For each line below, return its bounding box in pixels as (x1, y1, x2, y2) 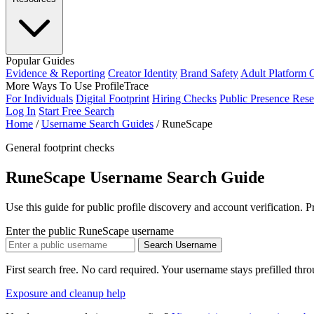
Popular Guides (6, 55, 74, 67)
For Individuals (6, 93, 73, 104)
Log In (6, 105, 36, 117)
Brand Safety (180, 67, 238, 79)
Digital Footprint (76, 93, 149, 104)
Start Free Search (39, 105, 114, 117)
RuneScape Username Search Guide (6, 168, 265, 186)
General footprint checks (6, 142, 114, 153)
